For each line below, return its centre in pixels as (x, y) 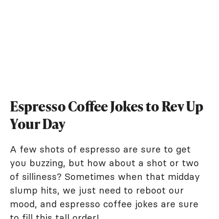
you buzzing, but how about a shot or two (104, 163)
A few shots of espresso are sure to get (100, 149)
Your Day (37, 124)
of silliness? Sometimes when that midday (105, 177)
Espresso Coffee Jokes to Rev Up (107, 106)
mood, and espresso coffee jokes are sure (104, 204)
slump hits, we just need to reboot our (97, 190)
